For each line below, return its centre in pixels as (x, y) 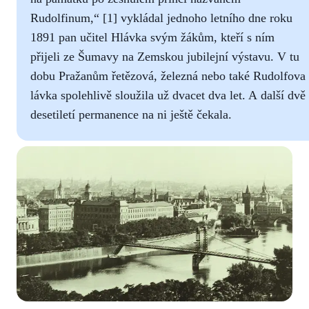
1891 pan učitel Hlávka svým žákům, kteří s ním (152, 37)
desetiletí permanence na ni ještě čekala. (131, 114)
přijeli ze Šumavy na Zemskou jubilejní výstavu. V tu (165, 56)
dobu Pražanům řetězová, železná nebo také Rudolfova (168, 76)
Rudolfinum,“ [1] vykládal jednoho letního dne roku (161, 18)
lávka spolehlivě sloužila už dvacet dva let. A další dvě (168, 95)
